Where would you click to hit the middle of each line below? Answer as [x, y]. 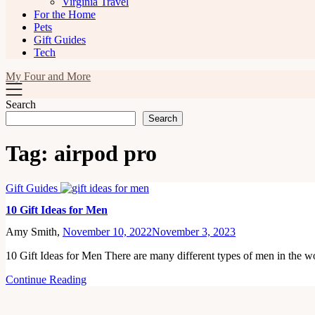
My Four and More [48, 76]
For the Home [65, 14]
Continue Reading [46, 280]
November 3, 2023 [194, 232]
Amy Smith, [34, 232]
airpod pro [105, 154]
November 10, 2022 [107, 232]
